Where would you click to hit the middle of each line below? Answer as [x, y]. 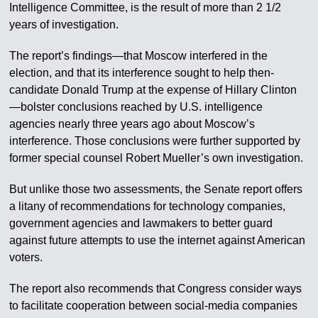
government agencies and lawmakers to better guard [141, 223]
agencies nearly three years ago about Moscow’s [132, 124]
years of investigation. [64, 24]
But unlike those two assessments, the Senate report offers [156, 189]
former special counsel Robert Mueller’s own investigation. [157, 158]
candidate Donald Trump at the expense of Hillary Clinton [153, 89]
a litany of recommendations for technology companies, [148, 206]
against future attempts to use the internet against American [158, 240]
